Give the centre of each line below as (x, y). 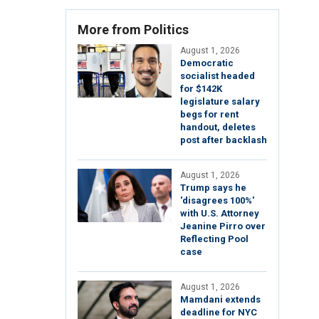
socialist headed (218, 76)
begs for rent (209, 115)
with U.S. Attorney (220, 214)
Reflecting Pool (214, 239)
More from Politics (133, 30)
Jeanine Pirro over (223, 226)
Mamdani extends (220, 300)
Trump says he (213, 188)
